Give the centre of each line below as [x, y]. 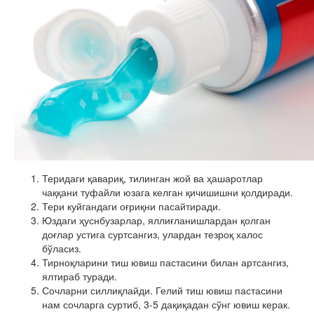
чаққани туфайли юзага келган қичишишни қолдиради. [168, 192]
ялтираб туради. [80, 276]
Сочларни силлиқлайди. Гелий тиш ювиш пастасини [162, 290]
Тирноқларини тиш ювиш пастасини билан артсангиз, [165, 262]
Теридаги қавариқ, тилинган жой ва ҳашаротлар [152, 178]
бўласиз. [62, 248]
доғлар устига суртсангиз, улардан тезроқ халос [152, 234]
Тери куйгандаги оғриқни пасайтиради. [131, 206]
